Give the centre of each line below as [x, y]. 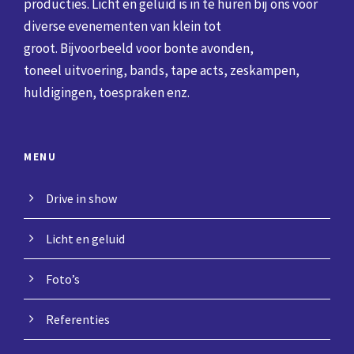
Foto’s [63, 279]
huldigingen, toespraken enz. [107, 92]
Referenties [78, 319]
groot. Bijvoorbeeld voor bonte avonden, [139, 48]
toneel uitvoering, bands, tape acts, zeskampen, [162, 70]
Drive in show [81, 198]
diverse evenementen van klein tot [122, 26]
